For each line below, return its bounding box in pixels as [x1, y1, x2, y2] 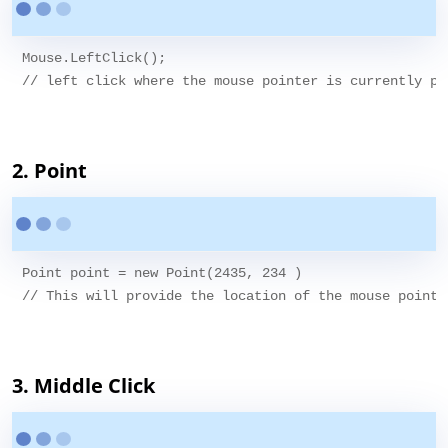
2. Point [12, 157, 88, 185]
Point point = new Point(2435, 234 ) [22, 265, 303, 282]
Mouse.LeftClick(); [22, 50, 167, 67]
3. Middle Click [12, 372, 156, 400]
